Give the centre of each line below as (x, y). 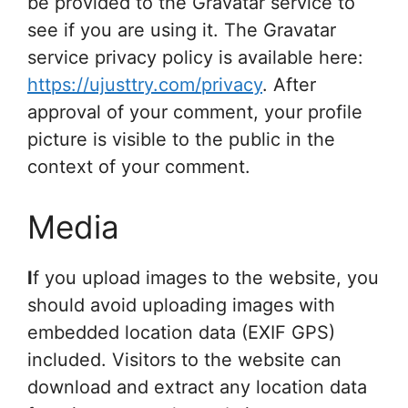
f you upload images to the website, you (206, 278)
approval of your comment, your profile (195, 112)
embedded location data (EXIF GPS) (181, 332)
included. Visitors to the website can (184, 360)
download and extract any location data (197, 387)
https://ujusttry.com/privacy (145, 85)
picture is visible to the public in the (181, 139)
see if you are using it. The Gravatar (182, 30)
